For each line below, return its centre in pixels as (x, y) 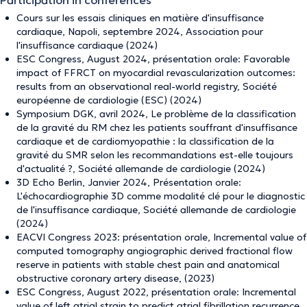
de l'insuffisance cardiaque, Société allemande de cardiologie (156, 210)
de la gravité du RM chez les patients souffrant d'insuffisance (157, 127)
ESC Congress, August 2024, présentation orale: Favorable (153, 59)
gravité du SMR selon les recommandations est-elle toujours (155, 155)
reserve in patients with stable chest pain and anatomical (148, 265)
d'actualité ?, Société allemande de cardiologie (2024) (141, 169)
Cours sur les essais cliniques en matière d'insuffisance (140, 18)
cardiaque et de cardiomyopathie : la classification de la (145, 141)
